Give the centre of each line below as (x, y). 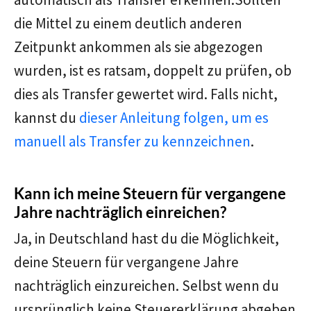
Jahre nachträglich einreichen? (120, 212)
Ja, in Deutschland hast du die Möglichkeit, (146, 239)
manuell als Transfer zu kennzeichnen (132, 142)
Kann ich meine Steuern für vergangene (150, 194)
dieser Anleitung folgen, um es (174, 118)
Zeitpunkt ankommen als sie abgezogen (138, 47)
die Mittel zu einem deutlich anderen (128, 24)
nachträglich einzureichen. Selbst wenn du (146, 286)
